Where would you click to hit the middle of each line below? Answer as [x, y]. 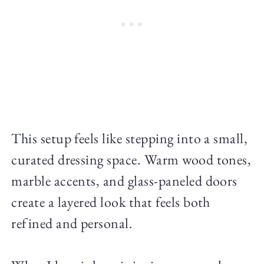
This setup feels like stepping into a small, [130, 138]
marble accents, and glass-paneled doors [124, 180]
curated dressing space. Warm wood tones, [131, 159]
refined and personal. [72, 223]
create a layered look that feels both [111, 202]
